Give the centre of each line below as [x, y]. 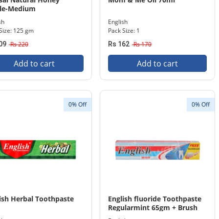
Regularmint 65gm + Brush [153, 208]
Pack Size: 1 [124, 31]
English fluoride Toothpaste [155, 199]
